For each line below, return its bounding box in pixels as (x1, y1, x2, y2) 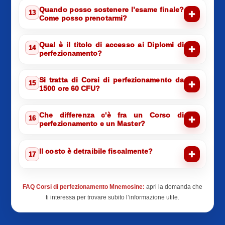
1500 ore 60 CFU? (39, 84, 100, 93)
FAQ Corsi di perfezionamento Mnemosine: (23, 183, 145, 191)
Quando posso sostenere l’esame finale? (39, 6, 184, 14)
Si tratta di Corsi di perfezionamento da (39, 76, 184, 84)
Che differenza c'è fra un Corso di (39, 111, 184, 120)
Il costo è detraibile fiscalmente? (39, 147, 153, 156)
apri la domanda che (145, 183, 202, 191)
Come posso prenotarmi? (39, 14, 128, 23)
